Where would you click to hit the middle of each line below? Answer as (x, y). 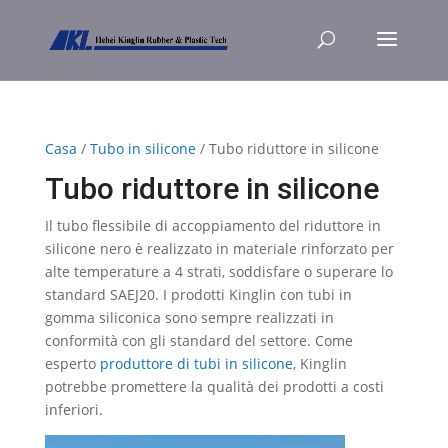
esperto (72, 363)
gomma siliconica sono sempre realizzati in (189, 317)
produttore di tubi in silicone (196, 363)
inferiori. (73, 409)
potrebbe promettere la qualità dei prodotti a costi (214, 386)
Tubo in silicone (142, 148)
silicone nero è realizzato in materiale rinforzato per (219, 248)
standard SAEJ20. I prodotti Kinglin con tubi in (198, 294)
